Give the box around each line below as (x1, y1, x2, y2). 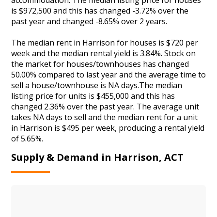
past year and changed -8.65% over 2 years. (11, 15, 167, 27)
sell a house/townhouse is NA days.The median (11, 79, 182, 91)
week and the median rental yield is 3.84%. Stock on (11, 47, 196, 59)
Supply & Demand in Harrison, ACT (11, 151, 184, 164)
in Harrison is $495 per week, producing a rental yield (11, 122, 204, 133)
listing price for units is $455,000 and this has (11, 90, 175, 101)
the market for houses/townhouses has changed (11, 58, 189, 69)
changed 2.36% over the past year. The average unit (11, 101, 199, 112)
